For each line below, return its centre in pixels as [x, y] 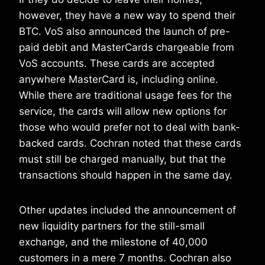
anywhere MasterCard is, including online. [119, 80]
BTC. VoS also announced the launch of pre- [125, 32]
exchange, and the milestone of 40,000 [113, 242]
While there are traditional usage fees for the [125, 96]
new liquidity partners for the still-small [112, 226]
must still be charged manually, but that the [122, 159]
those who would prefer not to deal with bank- [130, 127]
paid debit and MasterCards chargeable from [127, 48]
